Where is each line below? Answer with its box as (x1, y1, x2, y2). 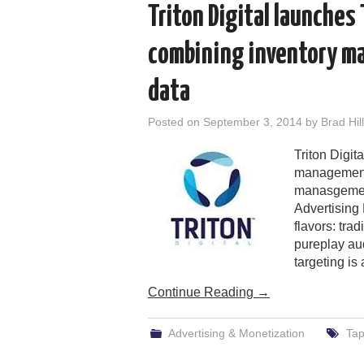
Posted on (148, 115, 203, 128)
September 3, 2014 (203, 115, 302, 128)
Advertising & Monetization (168, 326, 305, 340)
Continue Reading (148, 284, 257, 299)
